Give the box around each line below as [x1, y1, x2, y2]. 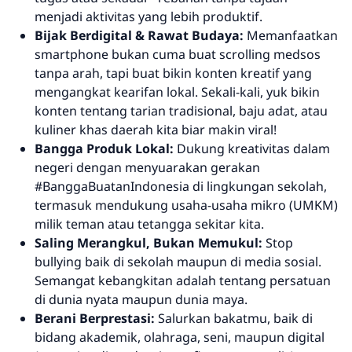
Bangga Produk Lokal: [35, 140, 174, 158]
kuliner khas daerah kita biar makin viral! [35, 121, 277, 139]
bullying [35, 253, 82, 271]
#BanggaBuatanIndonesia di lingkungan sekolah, [35, 178, 327, 196]
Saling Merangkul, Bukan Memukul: [35, 234, 262, 252]
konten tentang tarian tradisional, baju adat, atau [35, 102, 328, 120]
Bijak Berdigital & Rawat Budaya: [35, 27, 244, 45]
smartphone [35, 46, 108, 64]
